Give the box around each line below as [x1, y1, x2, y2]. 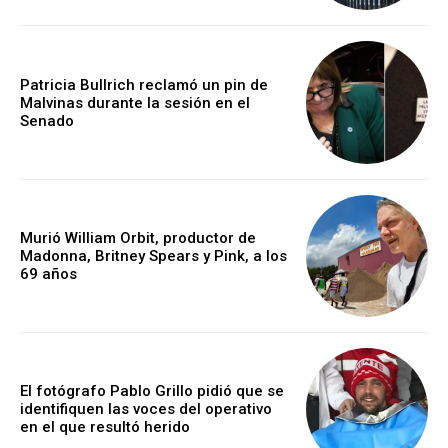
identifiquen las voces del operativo [20, 400, 272, 419]
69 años [20, 264, 77, 283]
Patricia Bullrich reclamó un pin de [20, 75, 268, 94]
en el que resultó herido [20, 418, 190, 437]
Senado [20, 111, 74, 130]
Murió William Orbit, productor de [20, 228, 256, 247]
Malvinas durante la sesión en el [20, 93, 250, 112]
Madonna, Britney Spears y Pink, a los [20, 246, 287, 265]
